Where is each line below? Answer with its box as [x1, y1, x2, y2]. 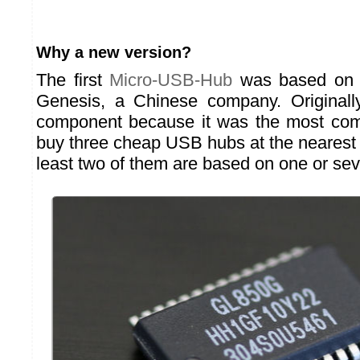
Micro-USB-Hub [109, 70, 233, 90]
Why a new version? [36, 43, 191, 61]
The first [36, 70, 110, 90]
